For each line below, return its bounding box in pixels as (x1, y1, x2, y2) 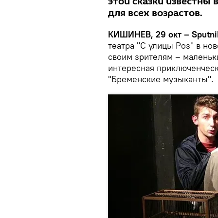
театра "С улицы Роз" (108, 40, 194, 51)
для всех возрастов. (108, 6, 202, 20)
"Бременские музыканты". (108, 73, 214, 85)
